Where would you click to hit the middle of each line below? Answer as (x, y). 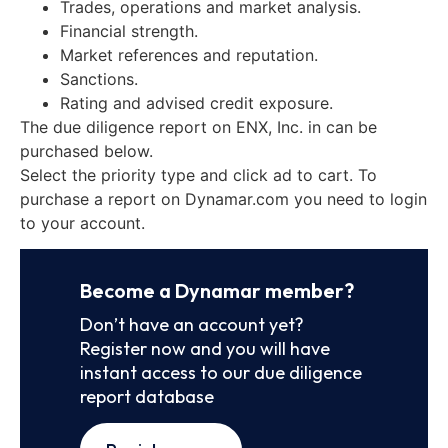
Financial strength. (129, 30)
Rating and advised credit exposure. (196, 102)
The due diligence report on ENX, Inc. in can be (198, 126)
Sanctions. (99, 78)
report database (147, 396)
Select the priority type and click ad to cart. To (198, 174)
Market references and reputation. (189, 54)
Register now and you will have (205, 348)
